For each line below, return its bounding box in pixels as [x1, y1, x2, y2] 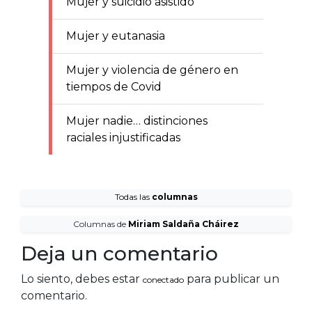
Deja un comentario [21, 242, 218, 266]
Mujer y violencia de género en [66, 63, 238, 77]
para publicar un [184, 272, 279, 286]
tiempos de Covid [66, 79, 162, 93]
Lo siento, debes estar [21, 272, 143, 286]
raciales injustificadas [66, 130, 180, 144]
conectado [143, 274, 184, 286]
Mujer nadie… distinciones [66, 114, 208, 127]
